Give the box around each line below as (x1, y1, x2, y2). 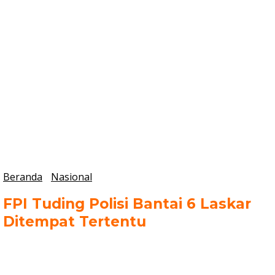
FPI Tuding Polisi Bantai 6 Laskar (3, 195, 251, 213)
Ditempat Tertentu (3, 213, 146, 231)
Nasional (51, 170, 92, 184)
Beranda (3, 170, 42, 184)
